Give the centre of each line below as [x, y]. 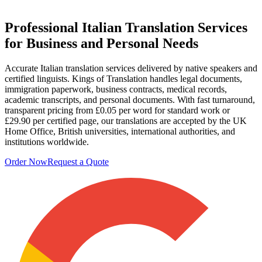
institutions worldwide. [47, 142]
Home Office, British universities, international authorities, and [120, 131]
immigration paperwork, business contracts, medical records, [116, 89]
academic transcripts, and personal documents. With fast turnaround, [130, 99]
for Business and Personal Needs [101, 43]
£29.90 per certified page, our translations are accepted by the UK [126, 120]
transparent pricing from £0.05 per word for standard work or [117, 110]
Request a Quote [78, 161]
